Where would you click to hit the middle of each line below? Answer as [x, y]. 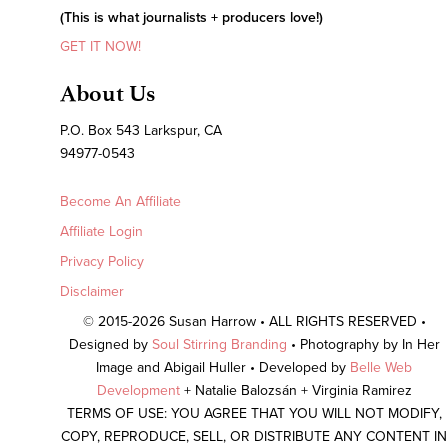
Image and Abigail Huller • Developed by [223, 367]
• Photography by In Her [363, 344]
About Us [107, 93]
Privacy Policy [102, 261]
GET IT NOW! [100, 46]
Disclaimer [92, 291]
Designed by [110, 344]
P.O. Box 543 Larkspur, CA [141, 130]
